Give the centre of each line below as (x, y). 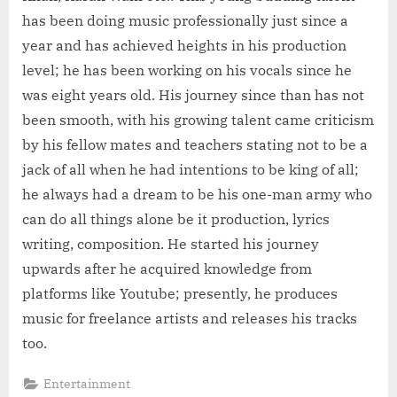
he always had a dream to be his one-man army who (197, 194)
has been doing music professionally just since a (185, 20)
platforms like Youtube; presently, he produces (180, 293)
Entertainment (87, 384)
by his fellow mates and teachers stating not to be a (195, 144)
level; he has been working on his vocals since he (187, 70)
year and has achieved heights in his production (184, 45)
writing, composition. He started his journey (171, 243)
